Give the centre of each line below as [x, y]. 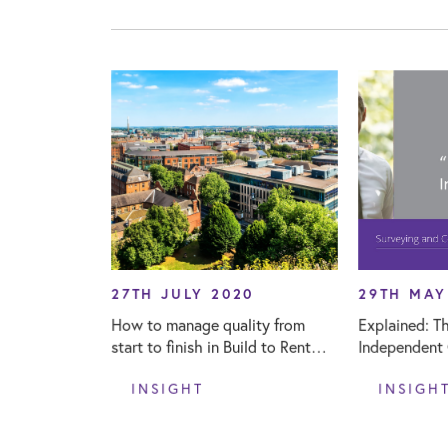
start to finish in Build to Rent [210, 346]
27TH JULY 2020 [182, 293]
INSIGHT [167, 388]
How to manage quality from [207, 324]
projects [138, 368]
